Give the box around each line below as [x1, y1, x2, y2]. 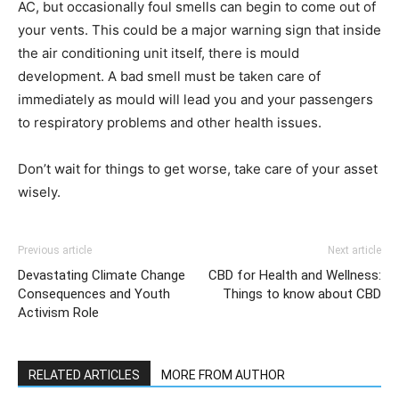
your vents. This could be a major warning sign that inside [18, 20, 381, 38]
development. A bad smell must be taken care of [18, 67, 321, 85]
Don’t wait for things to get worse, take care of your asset [18, 159, 378, 177]
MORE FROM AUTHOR [161, 367, 285, 382]
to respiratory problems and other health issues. [18, 113, 322, 131]
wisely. [18, 183, 61, 200]
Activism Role [18, 304, 99, 321]
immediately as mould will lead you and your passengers [18, 90, 373, 108]
